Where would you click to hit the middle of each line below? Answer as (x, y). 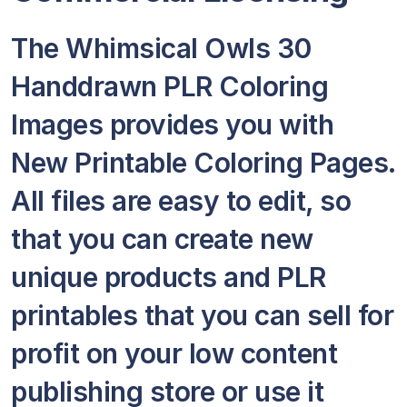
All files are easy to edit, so (181, 201)
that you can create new (162, 239)
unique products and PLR (169, 277)
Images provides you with (172, 124)
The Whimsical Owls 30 (161, 48)
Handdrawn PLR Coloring (169, 86)
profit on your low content (174, 353)
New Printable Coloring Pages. (203, 163)
